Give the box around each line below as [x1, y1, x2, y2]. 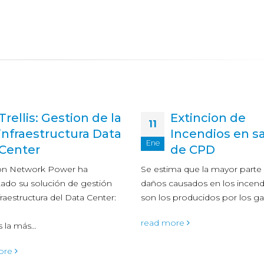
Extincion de [170, 111, 246, 125]
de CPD [170, 143, 215, 157]
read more [141, 217, 187, 228]
